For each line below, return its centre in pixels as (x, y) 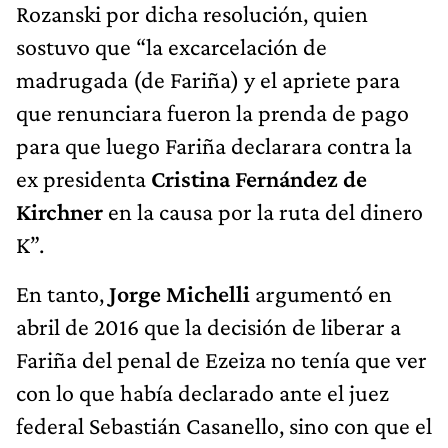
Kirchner (62, 211)
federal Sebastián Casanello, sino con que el (224, 425)
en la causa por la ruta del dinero (265, 211)
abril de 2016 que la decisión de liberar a (208, 326)
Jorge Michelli (179, 293)
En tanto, (62, 293)
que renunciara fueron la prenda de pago (212, 112)
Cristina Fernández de (259, 178)
